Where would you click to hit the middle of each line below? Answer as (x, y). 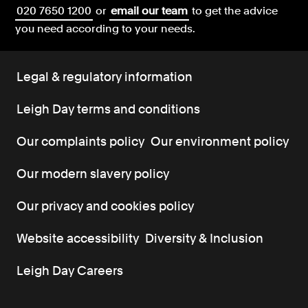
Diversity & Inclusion (205, 239)
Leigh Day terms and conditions (109, 109)
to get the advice (235, 11)
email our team (150, 11)
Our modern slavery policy (93, 174)
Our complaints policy (81, 142)
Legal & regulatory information (105, 77)
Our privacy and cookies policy (106, 206)
